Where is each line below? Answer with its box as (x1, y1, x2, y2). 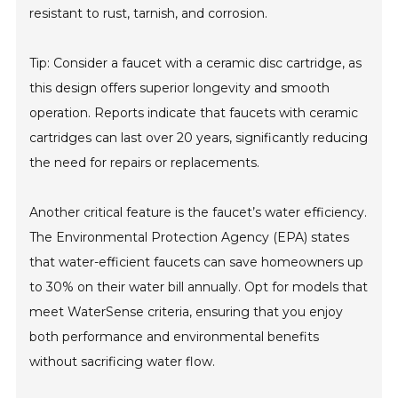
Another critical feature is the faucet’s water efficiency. (29, 204, 368, 220)
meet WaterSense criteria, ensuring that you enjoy (29, 304, 344, 320)
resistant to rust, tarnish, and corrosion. (29, 5, 268, 21)
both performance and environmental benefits (29, 329, 320, 345)
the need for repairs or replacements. (29, 155, 260, 171)
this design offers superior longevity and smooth (29, 80, 330, 96)
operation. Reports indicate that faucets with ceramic (29, 105, 359, 121)
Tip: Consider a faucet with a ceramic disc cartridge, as (29, 55, 362, 71)
